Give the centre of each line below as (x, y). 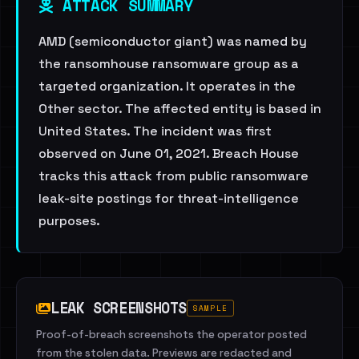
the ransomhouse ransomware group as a (169, 64)
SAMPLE (210, 308)
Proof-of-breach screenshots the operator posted (171, 335)
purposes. (69, 221)
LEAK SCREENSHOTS (119, 308)
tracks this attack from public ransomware (173, 176)
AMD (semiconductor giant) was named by (173, 41)
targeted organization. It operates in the (167, 86)
